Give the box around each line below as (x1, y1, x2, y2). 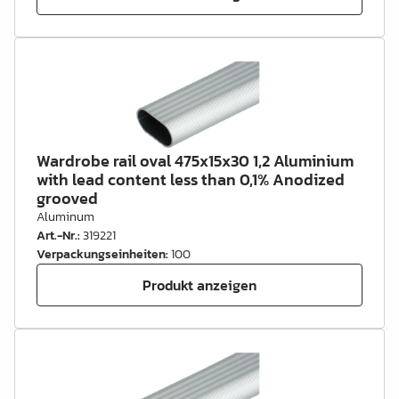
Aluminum (37, 208, 94, 226)
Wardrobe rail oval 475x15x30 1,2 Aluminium (37, 149, 354, 173)
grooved (37, 186, 98, 210)
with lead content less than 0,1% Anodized (37, 167, 345, 191)
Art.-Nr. (37, 226, 77, 245)
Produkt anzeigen (142, 273, 256, 296)
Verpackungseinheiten (37, 245, 166, 264)
